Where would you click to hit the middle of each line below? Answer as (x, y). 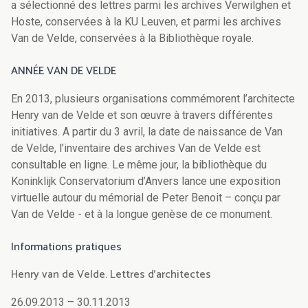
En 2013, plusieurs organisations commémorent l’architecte (153, 99)
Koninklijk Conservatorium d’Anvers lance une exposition (146, 181)
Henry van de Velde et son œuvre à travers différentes (142, 115)
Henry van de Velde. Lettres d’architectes (111, 275)
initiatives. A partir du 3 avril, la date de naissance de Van (147, 132)
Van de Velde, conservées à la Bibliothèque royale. (132, 38)
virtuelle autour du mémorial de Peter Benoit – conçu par (146, 198)
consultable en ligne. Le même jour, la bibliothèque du (139, 165)
